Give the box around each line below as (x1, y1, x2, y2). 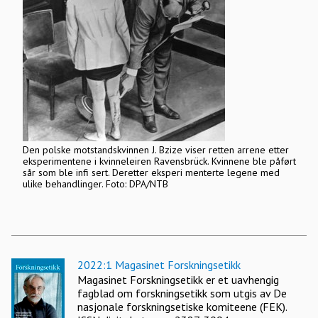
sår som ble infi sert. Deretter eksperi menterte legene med (22, 166, 280, 179)
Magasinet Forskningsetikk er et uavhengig (77, 273, 279, 287)
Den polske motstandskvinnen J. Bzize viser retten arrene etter (22, 143, 289, 156)
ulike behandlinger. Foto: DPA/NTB (22, 177, 168, 190)
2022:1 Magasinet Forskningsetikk (77, 258, 241, 272)
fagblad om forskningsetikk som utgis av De (77, 286, 287, 300)
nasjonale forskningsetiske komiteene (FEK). (77, 300, 287, 314)
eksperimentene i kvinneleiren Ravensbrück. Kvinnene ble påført (22, 155, 296, 168)
